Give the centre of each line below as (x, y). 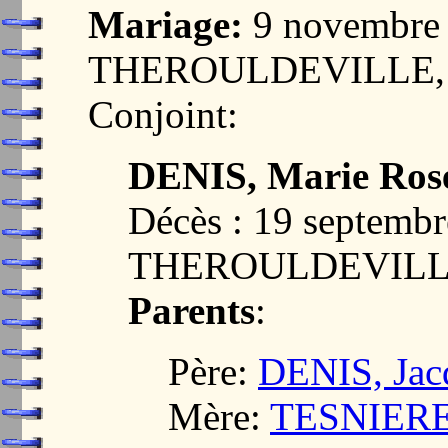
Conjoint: (163, 114)
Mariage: (165, 24)
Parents (191, 310)
